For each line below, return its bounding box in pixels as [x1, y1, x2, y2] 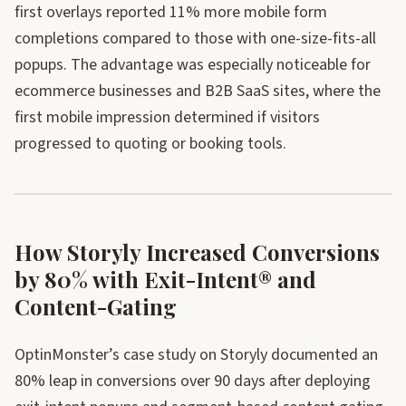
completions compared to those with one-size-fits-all [14, 27, 376, 50]
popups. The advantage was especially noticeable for [14, 53, 371, 76]
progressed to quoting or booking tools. [14, 132, 286, 155]
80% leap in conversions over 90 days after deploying [14, 370, 371, 392]
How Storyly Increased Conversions [14, 237, 380, 266]
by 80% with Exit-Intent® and [14, 265, 316, 294]
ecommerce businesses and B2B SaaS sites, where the [14, 80, 381, 102]
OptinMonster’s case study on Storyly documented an [14, 343, 378, 366]
